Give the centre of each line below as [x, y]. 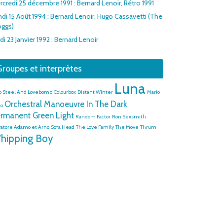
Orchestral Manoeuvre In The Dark [66, 104]
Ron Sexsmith [129, 117]
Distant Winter [95, 92]
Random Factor [93, 117]
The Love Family [95, 127]
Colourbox [65, 92]
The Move [127, 127]
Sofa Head [63, 127]
